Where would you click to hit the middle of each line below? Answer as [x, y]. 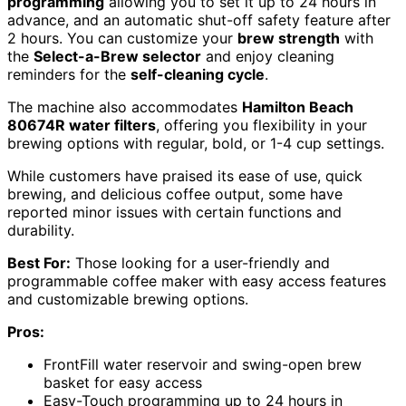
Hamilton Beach [298, 107]
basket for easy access [123, 383]
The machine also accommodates [125, 107]
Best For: [39, 263]
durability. [41, 231]
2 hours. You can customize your [122, 39]
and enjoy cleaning [268, 57]
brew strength [289, 39]
